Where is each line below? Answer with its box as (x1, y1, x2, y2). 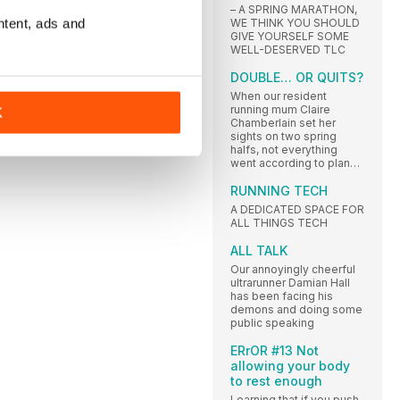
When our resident (230, 88, 327, 103)
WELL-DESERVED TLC (230, 42, 346, 56)
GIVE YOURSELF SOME (230, 29, 349, 43)
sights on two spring (230, 129, 337, 143)
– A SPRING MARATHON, (230, 2, 357, 16)
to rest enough (230, 372, 322, 388)
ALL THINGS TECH (230, 215, 328, 229)
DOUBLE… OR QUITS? (230, 69, 363, 85)
